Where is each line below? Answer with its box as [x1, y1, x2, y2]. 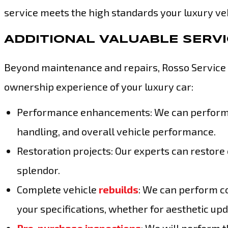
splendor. [17, 164, 60, 176]
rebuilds [99, 183, 138, 195]
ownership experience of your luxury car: [4, 80, 193, 93]
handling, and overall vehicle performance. [17, 125, 216, 137]
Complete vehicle [17, 183, 99, 195]
